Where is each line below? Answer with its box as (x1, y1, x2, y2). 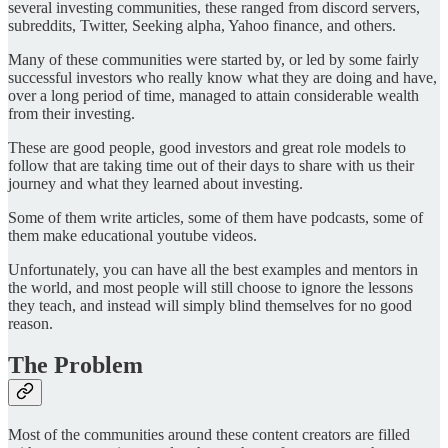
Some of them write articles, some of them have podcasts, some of (8, 208, 423, 226)
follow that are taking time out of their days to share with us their (8, 156, 414, 174)
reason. (8, 314, 53, 332)
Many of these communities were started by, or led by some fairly (8, 50, 419, 68)
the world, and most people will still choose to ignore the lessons (8, 278, 413, 296)
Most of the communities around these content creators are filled (8, 426, 410, 444)
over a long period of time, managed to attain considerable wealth (8, 86, 419, 104)
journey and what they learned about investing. (8, 174, 303, 192)
